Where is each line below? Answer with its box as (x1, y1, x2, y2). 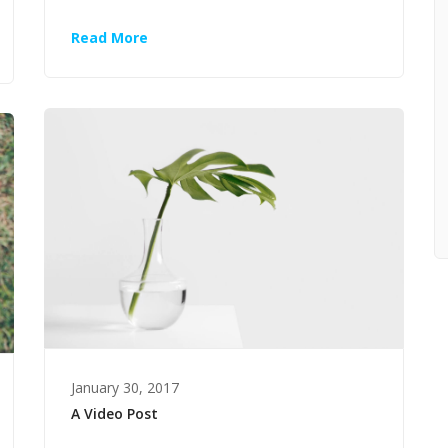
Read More (71, 28, 148, 48)
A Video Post (71, 404, 158, 424)
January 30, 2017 (71, 378, 179, 398)
